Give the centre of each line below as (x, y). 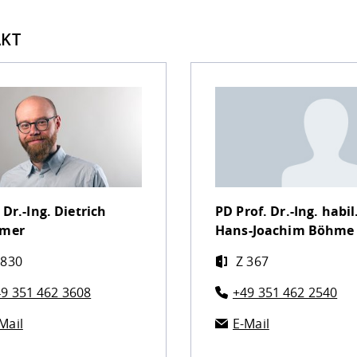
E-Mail (251, 324)
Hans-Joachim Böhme (284, 231)
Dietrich (80, 212)
